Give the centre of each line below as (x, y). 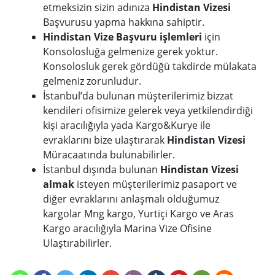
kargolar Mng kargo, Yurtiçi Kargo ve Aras (138, 214)
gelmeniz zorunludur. (92, 81)
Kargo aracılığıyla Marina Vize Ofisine (127, 229)
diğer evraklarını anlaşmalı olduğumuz (131, 199)
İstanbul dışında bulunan (102, 170)
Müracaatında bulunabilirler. (109, 155)
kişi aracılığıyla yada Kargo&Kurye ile (127, 126)
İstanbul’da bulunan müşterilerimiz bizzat (138, 96)
